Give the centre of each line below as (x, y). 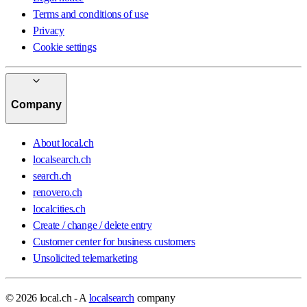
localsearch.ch (62, 159)
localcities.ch (59, 209)
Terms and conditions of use (91, 14)
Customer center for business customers (114, 242)
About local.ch (63, 143)
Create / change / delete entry (93, 225)
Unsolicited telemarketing (85, 258)
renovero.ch (58, 192)
